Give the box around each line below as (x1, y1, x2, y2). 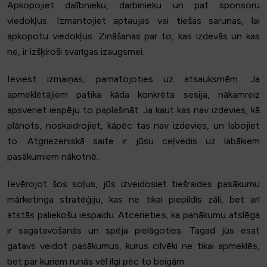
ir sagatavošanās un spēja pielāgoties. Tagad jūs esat (7, 225, 260, 237)
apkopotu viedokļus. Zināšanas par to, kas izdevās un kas (7, 30, 260, 42)
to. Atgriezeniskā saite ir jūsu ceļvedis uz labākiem (7, 135, 260, 147)
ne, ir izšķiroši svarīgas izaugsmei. (7, 46, 144, 58)
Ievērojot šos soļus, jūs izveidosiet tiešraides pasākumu (7, 178, 260, 190)
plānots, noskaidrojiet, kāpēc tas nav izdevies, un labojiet (7, 120, 260, 132)
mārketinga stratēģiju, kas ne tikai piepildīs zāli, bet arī (7, 194, 260, 206)
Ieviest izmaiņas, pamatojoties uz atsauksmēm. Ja (7, 73, 260, 85)
